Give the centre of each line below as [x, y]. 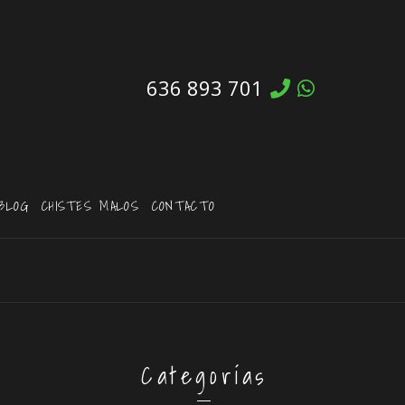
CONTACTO [184, 206]
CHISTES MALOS [90, 206]
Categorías [204, 376]
